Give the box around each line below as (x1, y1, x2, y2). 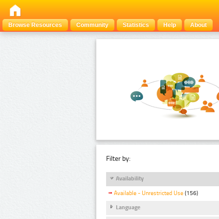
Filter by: (106, 154, 131, 163)
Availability (116, 175, 144, 182)
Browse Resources (8, 22, 62, 28)
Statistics (123, 22, 149, 28)
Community (76, 22, 109, 28)
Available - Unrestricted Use (114, 190, 183, 197)
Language (116, 203, 140, 211)
